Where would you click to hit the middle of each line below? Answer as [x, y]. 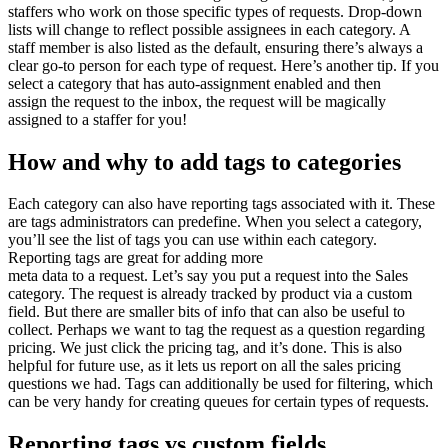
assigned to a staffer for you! [97, 119]
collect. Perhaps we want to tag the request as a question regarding [216, 330]
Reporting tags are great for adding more [135, 258]
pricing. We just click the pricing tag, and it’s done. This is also [205, 348]
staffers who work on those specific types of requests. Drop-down [215, 11]
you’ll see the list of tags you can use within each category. [192, 240]
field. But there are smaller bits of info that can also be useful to [206, 312]
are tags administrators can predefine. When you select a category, [215, 222]
